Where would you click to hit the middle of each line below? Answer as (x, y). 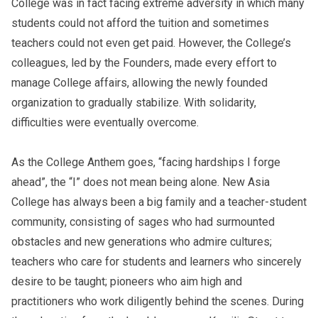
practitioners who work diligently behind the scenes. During (158, 301)
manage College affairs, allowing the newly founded (139, 83)
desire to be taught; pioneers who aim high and (127, 281)
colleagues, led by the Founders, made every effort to (144, 63)
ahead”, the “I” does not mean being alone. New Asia (141, 182)
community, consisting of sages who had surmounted (143, 222)
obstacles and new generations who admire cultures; (142, 242)
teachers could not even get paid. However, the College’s (151, 43)
